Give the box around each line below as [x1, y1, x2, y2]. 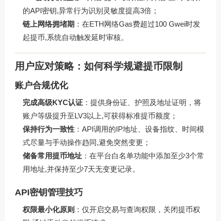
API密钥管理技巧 [15, 187, 83, 197]
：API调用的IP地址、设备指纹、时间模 [74, 124, 204, 133]
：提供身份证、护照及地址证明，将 [83, 98, 201, 107]
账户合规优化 [15, 80, 68, 90]
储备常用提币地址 [23, 151, 82, 160]
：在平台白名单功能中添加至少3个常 [82, 151, 204, 160]
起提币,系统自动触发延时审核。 [23, 33, 128, 42]
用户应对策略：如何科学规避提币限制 [15, 60, 183, 72]
